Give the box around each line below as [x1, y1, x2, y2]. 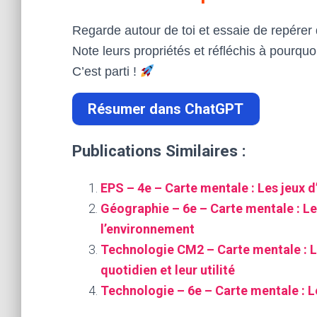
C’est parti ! [72, 64, 140, 79]
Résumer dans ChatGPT [88, 100, 244, 118]
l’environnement [100, 221, 195, 237]
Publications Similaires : [72, 142, 246, 161]
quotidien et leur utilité [100, 263, 235, 278]
